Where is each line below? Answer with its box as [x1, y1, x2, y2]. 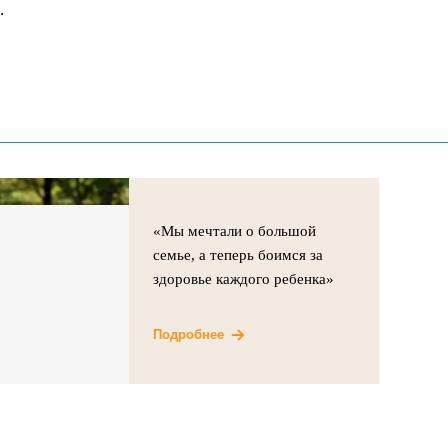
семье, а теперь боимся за [153, 246, 324, 263]
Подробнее [153, 326, 225, 342]
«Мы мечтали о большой [153, 222, 317, 239]
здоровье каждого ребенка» [153, 270, 335, 287]
